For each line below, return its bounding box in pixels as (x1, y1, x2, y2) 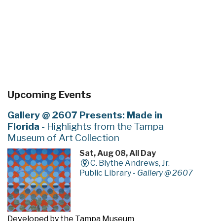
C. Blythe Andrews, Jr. (90, 158, 170, 168)
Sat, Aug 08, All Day (79, 148, 156, 158)
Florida (7, 120, 39, 133)
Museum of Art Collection (7, 132, 119, 144)
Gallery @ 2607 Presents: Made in (7, 109, 162, 121)
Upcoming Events (7, 89, 91, 101)
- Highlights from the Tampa (39, 120, 164, 133)
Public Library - (79, 168, 137, 178)
